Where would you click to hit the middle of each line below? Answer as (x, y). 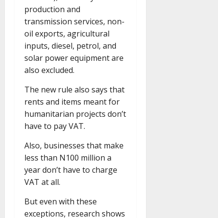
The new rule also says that (74, 90)
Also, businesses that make (74, 146)
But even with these (61, 202)
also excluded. (49, 70)
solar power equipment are (74, 58)
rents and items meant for (72, 102)
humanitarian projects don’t (75, 114)
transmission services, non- (74, 22)
